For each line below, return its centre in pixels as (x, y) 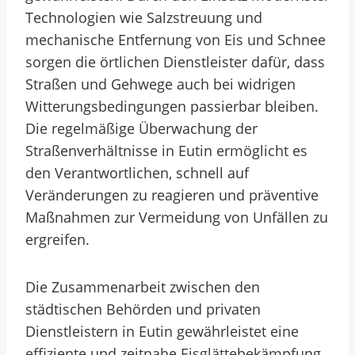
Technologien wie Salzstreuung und (144, 17)
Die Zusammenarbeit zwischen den (143, 287)
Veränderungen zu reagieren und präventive (172, 195)
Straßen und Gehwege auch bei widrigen (160, 84)
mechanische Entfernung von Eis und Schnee (176, 40)
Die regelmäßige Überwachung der (141, 128)
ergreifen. (57, 239)
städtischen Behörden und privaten (143, 309)
